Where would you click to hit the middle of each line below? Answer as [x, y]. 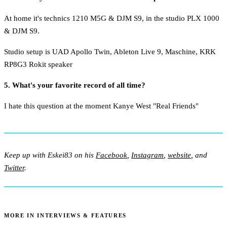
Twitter [14, 168]
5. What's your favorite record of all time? [75, 85]
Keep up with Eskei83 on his [50, 155]
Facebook [111, 155]
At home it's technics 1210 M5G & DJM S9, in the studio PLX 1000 [112, 18]
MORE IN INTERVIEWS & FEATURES [65, 215]
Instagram [147, 155]
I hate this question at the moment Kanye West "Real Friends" [101, 106]
